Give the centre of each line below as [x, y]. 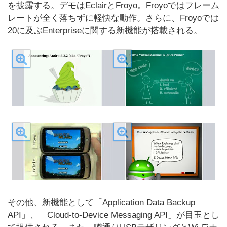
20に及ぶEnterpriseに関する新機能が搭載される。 [105, 31]
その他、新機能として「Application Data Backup [101, 202]
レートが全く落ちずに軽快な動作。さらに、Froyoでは [113, 18]
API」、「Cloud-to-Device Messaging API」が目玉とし [113, 215]
